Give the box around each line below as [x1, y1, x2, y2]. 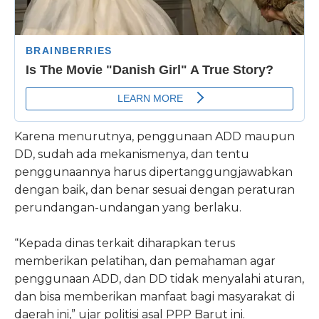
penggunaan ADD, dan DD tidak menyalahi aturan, [14, 271, 304, 286]
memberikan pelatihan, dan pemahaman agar [14, 253, 276, 268]
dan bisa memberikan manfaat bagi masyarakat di [14, 289, 295, 303]
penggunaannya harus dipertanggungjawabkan [14, 164, 293, 179]
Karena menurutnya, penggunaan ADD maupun [14, 129, 295, 143]
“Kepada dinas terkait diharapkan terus [14, 236, 235, 250]
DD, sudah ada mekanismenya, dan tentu [14, 147, 249, 161]
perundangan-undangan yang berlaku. [14, 200, 241, 214]
